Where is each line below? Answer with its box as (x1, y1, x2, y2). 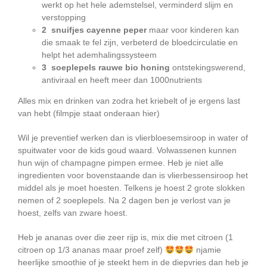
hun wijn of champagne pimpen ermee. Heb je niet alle (18, 158, 223, 168)
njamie (193, 245, 221, 255)
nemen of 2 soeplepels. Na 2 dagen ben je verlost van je (18, 195, 231, 206)
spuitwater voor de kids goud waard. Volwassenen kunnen (18, 145, 237, 156)
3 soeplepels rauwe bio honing (42, 63, 170, 73)
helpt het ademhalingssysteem (42, 50, 157, 60)
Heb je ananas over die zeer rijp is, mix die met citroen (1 (18, 232, 233, 243)
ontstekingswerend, (170, 63, 246, 73)
